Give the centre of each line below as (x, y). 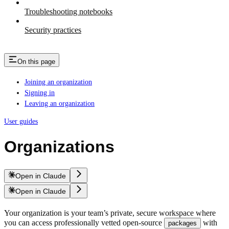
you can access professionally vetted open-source (84, 222)
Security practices (53, 30)
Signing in (40, 93)
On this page (36, 61)
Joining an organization (58, 82)
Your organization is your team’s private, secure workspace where (110, 213)
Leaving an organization (60, 104)
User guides (21, 122)
